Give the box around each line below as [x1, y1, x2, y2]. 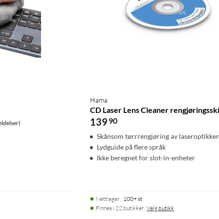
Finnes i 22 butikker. [96, 204, 145, 212]
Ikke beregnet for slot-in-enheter [97, 153, 195, 162]
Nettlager [96, 195, 120, 202]
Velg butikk [147, 204, 174, 212]
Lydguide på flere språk [97, 142, 166, 151]
